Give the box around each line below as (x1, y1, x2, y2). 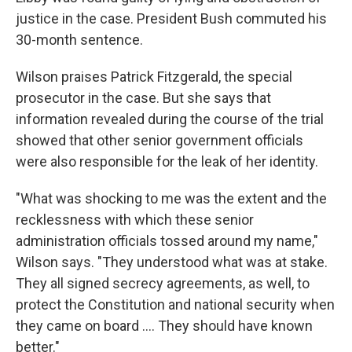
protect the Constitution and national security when (16, 295, 335, 313)
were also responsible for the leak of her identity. (16, 152, 318, 170)
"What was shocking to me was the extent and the (16, 189, 327, 207)
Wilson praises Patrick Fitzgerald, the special (16, 68, 292, 85)
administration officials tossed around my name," (16, 232, 318, 249)
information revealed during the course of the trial (16, 110, 324, 127)
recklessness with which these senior (16, 211, 254, 228)
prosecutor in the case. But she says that (16, 89, 271, 106)
